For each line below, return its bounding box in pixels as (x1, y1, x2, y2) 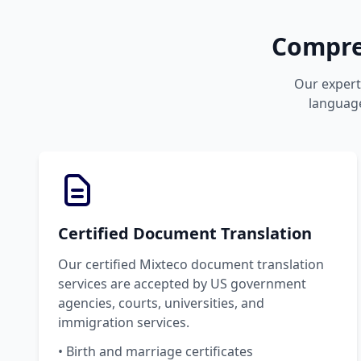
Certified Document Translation (58, 222, 312, 244)
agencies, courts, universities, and (58, 293, 264, 312)
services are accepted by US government (58, 274, 306, 293)
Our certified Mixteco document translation (58, 255, 324, 273)
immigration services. (58, 313, 189, 331)
